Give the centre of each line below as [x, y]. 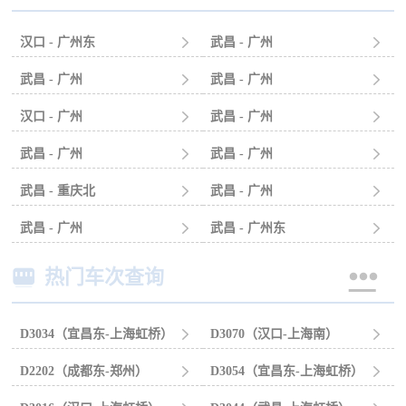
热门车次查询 [105, 277]
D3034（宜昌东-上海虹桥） [96, 334]
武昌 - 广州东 [248, 227]
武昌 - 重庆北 [57, 190]
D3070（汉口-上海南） [275, 334]
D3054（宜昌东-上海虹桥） [287, 372]
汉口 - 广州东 [57, 42]
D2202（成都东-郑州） [83, 372]
